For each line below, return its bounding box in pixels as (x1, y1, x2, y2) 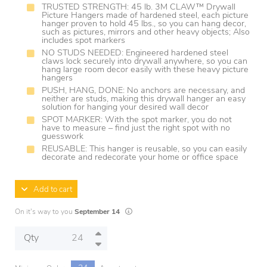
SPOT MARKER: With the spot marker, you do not (42, 116, 232, 125)
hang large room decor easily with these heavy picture (42, 66, 249, 74)
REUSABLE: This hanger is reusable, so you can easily (42, 145, 247, 154)
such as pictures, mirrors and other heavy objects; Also (42, 28, 250, 37)
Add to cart (27, 186, 72, 194)
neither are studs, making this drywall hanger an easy (42, 95, 246, 104)
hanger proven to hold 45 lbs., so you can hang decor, (42, 20, 246, 29)
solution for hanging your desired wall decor (42, 103, 209, 112)
